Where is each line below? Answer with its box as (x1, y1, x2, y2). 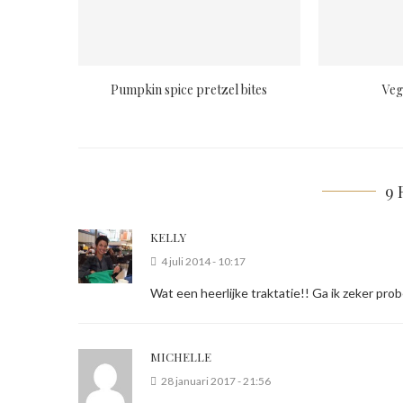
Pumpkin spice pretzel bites (111, 80, 268, 98)
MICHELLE (150, 348, 211, 364)
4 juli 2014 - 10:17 (161, 254, 246, 268)
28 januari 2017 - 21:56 (161, 373, 271, 388)
